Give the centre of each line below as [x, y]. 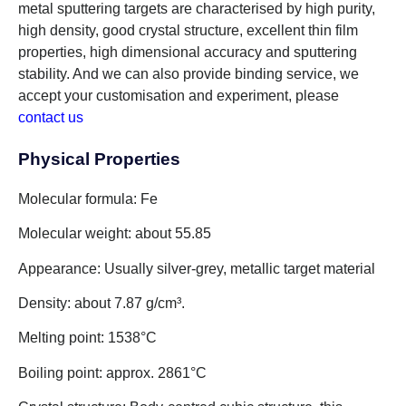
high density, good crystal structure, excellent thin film [188, 31]
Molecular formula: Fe [88, 198]
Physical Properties [99, 159]
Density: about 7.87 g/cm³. [101, 303]
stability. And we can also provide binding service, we [188, 74]
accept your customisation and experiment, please [179, 96]
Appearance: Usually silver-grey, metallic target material [197, 268]
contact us [51, 118]
